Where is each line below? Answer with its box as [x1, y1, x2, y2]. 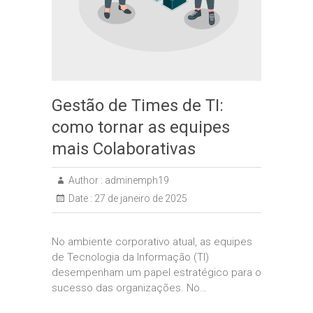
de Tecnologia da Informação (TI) [52, 251, 209, 263]
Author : [68, 175, 103, 186]
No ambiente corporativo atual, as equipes [52, 235, 252, 248]
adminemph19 [103, 175, 169, 186]
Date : [68, 193, 92, 204]
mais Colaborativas [52, 139, 196, 159]
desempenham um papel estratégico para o [52, 266, 261, 279]
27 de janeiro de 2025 [92, 193, 187, 204]
